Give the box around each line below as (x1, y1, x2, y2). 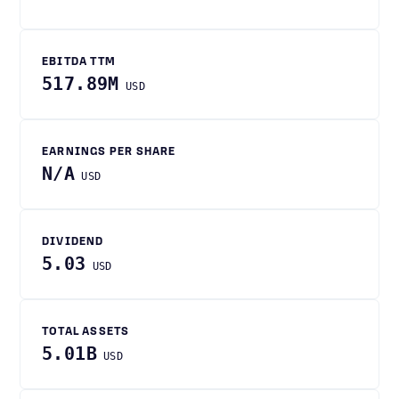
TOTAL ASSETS (42, 327, 130, 338)
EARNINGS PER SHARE (42, 147, 176, 158)
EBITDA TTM (42, 57, 116, 68)
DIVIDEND (42, 237, 104, 248)
